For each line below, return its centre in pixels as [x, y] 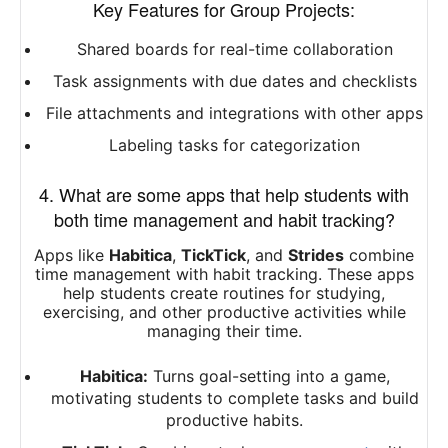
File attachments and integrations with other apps [234, 113]
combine [379, 255]
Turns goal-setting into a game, [268, 376]
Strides [316, 255]
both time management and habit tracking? [224, 219]
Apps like [71, 255]
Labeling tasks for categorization [234, 145]
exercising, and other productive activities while [224, 312]
